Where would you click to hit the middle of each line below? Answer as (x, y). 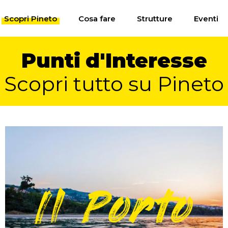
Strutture (154, 19)
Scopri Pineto (30, 19)
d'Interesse (146, 60)
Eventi (206, 19)
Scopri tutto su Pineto (114, 84)
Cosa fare (97, 19)
